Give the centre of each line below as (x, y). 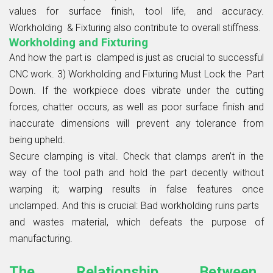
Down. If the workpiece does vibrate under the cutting (136, 90)
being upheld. (37, 140)
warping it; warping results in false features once (136, 189)
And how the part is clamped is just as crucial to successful (136, 57)
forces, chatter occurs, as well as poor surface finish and (136, 107)
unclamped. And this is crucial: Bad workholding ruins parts (136, 205)
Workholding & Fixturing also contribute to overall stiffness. (135, 27)
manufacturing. (41, 238)
